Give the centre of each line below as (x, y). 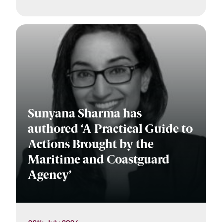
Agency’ (50, 176)
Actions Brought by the (91, 145)
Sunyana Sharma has (85, 114)
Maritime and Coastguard (99, 160)
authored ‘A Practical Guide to (110, 130)
